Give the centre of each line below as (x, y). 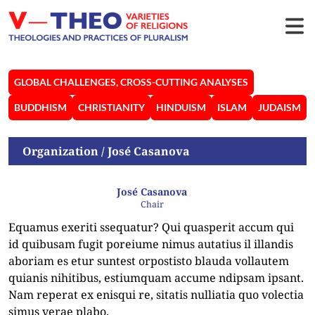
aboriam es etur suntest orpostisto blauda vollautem (149, 261)
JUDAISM (279, 107)
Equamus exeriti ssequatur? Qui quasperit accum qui (151, 227)
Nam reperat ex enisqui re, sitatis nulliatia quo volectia (156, 295)
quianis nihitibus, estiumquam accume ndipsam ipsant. (156, 278)
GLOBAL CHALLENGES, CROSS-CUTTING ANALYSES (131, 82)
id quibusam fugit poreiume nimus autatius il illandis (151, 244)
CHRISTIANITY (111, 107)
